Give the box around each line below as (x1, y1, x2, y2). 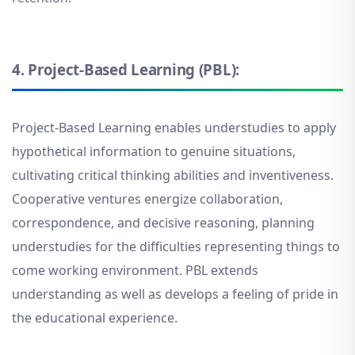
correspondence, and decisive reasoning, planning (12, 214, 315, 232)
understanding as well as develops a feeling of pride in (12, 285, 338, 303)
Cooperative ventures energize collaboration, (12, 190, 283, 208)
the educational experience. (12, 309, 177, 327)
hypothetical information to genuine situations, (12, 143, 296, 161)
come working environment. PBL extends (12, 261, 258, 280)
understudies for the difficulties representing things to (12, 238, 340, 256)
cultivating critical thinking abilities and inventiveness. (12, 166, 334, 185)
